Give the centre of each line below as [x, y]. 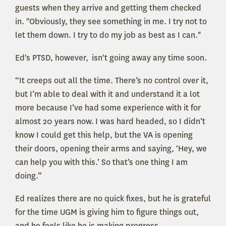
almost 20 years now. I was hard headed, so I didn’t [110, 122]
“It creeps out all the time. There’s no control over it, [112, 81]
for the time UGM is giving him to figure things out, [107, 212]
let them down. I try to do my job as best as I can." [108, 35]
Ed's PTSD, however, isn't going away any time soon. [111, 58]
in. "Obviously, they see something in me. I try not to [111, 22]
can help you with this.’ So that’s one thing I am [101, 162]
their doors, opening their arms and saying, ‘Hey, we [111, 149]
